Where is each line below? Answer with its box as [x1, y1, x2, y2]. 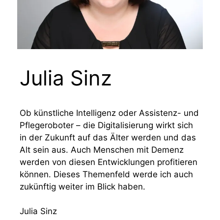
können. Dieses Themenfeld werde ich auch [20, 169, 193, 179]
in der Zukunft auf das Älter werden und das [20, 132, 196, 142]
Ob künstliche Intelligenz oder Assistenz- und [20, 108, 199, 118]
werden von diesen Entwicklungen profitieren [20, 157, 197, 167]
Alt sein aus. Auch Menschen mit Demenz [20, 144, 184, 155]
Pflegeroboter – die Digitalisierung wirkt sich [20, 120, 193, 130]
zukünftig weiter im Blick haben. [20, 181, 145, 192]
